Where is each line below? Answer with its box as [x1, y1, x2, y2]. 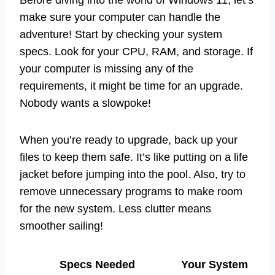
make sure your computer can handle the [20, 11, 220, 24]
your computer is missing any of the [20, 63, 193, 76]
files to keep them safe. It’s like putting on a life [20, 151, 248, 164]
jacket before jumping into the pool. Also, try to [20, 168, 246, 181]
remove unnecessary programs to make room [20, 185, 242, 198]
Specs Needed [60, 258, 135, 271]
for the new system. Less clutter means [20, 203, 211, 215]
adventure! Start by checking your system [20, 28, 222, 41]
